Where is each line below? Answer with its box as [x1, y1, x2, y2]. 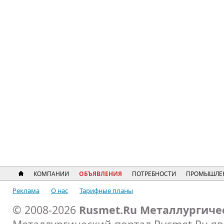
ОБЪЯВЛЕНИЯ [79, 169, 122, 178]
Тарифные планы [79, 186, 133, 195]
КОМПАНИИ [33, 169, 69, 178]
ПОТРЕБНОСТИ [132, 169, 176, 178]
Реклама [12, 186, 39, 195]
